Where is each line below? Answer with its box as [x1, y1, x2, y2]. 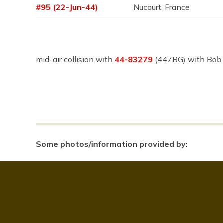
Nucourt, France [133, 2, 190, 12]
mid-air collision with [36, 54, 114, 64]
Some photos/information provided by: [36, 139, 188, 149]
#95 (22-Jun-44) [36, 2, 98, 12]
